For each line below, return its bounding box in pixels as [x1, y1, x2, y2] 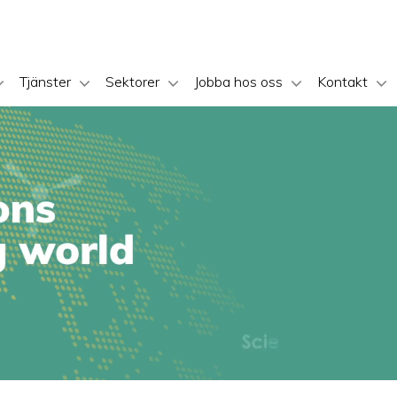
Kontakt [317, 73, 368, 90]
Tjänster [19, 73, 71, 90]
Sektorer [105, 73, 160, 90]
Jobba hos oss [194, 73, 283, 90]
